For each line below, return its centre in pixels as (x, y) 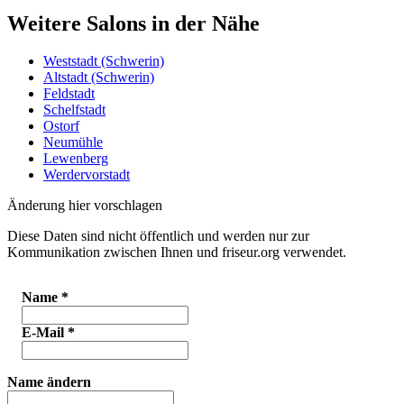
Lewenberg (76, 159)
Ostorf (61, 126)
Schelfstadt (74, 110)
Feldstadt (69, 94)
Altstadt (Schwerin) (99, 78)
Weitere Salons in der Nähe (133, 23)
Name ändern (49, 382)
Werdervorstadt (87, 175)
